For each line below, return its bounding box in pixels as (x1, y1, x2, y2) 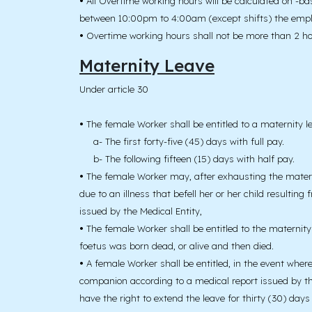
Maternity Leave (79, 55, 214, 77)
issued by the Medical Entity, (79, 205, 202, 217)
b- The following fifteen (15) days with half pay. (79, 153, 295, 165)
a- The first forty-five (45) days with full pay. (79, 136, 284, 148)
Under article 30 (79, 84, 148, 95)
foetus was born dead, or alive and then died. (79, 240, 274, 252)
